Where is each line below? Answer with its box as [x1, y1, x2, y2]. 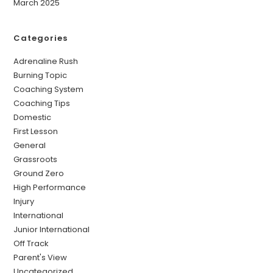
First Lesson [13, 125, 58, 137]
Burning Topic [13, 69, 68, 81]
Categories [13, 32, 68, 44]
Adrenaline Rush [13, 55, 79, 67]
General [13, 139, 46, 151]
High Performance [13, 181, 87, 193]
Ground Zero [13, 167, 65, 179]
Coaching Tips [13, 97, 71, 109]
